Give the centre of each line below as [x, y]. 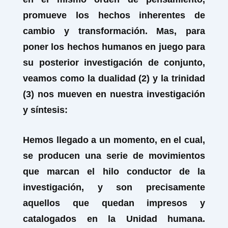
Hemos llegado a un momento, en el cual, [114, 140]
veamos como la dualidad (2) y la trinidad [114, 78]
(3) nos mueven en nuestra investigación [114, 94]
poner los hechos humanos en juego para [114, 47]
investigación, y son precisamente [114, 187]
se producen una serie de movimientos [114, 156]
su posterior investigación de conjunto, [114, 63]
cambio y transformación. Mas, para [114, 31]
